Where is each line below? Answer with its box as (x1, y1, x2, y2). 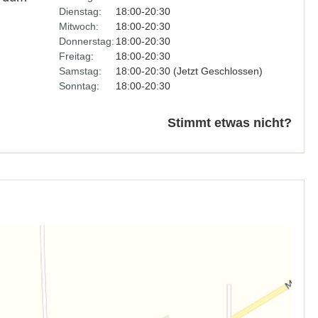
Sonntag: (58, 80, 99, 92)
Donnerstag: (58, 35, 114, 47)
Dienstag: (58, 6, 102, 17)
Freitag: (58, 50, 94, 62)
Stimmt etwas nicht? (168, 116, 292, 130)
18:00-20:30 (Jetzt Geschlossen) (115, 65, 263, 77)
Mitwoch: (58, 21, 99, 32)
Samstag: (58, 65, 102, 77)
